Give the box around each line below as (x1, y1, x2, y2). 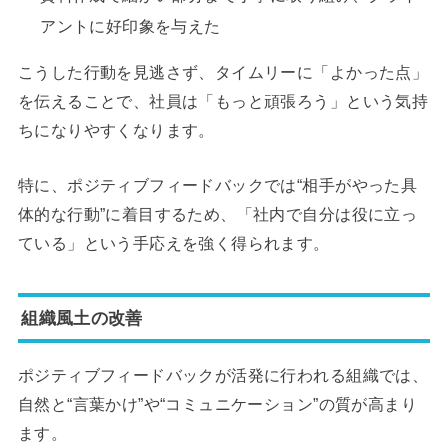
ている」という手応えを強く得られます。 (17, 234, 330, 253)
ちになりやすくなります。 (17, 121, 215, 140)
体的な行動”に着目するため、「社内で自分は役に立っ (17, 205, 418, 224)
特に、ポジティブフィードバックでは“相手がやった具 (17, 176, 418, 195)
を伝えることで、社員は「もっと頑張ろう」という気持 (17, 92, 429, 111)
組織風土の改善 (21, 307, 143, 328)
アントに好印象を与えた (40, 16, 221, 35)
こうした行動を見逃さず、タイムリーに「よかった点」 (17, 63, 429, 82)
